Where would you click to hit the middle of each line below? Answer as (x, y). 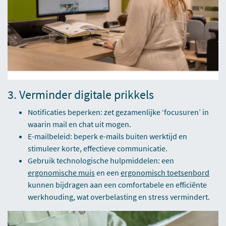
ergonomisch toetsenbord (165, 173)
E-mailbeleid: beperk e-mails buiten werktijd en (107, 136)
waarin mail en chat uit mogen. (79, 124)
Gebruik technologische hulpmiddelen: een (101, 161)
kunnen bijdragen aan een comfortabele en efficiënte (117, 185)
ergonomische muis (61, 173)
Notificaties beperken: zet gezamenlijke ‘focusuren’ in (118, 112)
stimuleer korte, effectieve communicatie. (98, 149)
